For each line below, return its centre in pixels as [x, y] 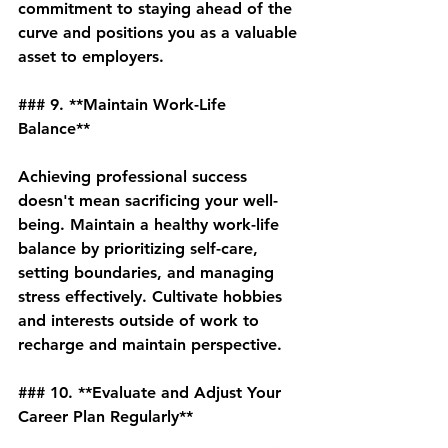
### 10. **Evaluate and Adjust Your [152, 392]
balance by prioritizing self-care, [140, 248]
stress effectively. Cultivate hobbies [152, 296]
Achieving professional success [135, 176]
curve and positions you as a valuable [160, 32]
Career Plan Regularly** [105, 416]
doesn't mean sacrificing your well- [148, 200]
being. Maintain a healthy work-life [151, 224]
